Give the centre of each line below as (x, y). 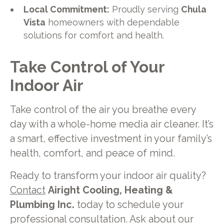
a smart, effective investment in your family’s (111, 139)
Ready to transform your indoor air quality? (108, 175)
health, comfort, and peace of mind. (92, 153)
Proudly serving (145, 9)
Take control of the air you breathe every (103, 110)
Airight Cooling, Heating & (110, 190)
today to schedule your (129, 204)
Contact (27, 190)
